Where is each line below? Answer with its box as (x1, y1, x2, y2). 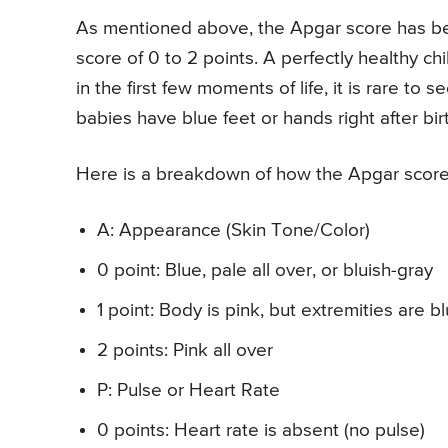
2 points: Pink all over (97, 340, 273, 360)
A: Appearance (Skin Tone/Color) (97, 220, 370, 240)
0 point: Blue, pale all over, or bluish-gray (97, 260, 433, 280)
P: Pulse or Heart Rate (97, 380, 280, 400)
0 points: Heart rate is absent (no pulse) (97, 420, 425, 440)
